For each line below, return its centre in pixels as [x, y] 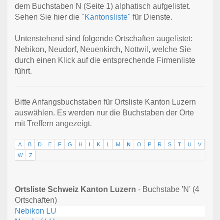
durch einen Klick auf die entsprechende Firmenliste [105, 60]
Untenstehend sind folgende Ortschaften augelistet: [104, 39]
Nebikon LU [36, 211]
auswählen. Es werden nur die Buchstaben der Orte [104, 113]
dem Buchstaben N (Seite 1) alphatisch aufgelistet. [103, 6]
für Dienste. [151, 17]
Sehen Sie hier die [48, 17]
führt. [23, 71]
